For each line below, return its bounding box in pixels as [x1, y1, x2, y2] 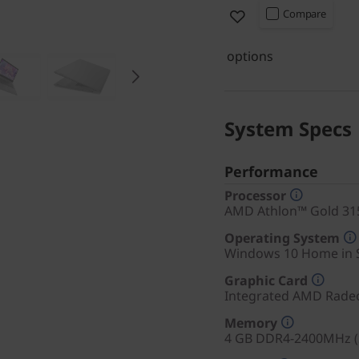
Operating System [224, 229, 340, 247]
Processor [224, 187, 286, 204]
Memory [224, 314, 277, 332]
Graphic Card [224, 272, 308, 289]
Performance [224, 162, 318, 181]
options [227, 47, 273, 65]
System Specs [224, 115, 352, 142]
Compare [283, 6, 327, 21]
